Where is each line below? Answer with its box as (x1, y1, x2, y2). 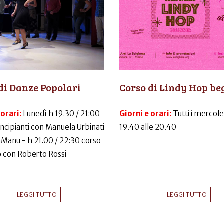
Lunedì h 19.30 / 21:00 (23, 109, 100, 119)
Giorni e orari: (119, 109, 173, 119)
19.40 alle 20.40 (119, 122, 176, 132)
